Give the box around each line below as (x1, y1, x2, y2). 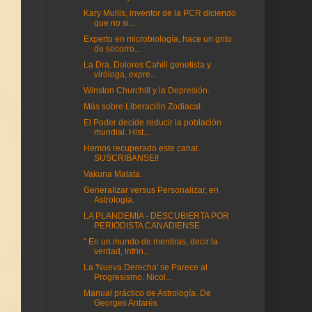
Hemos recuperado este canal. (83, 143, 200, 153)
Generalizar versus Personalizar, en (83, 185, 219, 195)
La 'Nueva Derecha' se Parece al (83, 263, 208, 272)
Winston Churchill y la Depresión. (83, 86, 210, 95)
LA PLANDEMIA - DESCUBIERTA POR (83, 211, 229, 221)
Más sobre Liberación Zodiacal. (83, 102, 203, 111)
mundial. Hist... (93, 127, 150, 137)
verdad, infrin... (93, 247, 150, 256)
